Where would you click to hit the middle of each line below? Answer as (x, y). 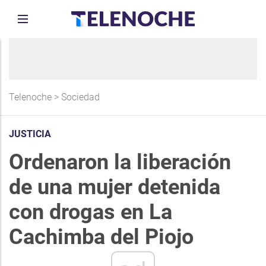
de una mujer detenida (115, 187)
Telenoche (30, 97)
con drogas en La (91, 212)
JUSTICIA (30, 134)
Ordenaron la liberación (120, 162)
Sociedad (80, 97)
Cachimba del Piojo (101, 237)
